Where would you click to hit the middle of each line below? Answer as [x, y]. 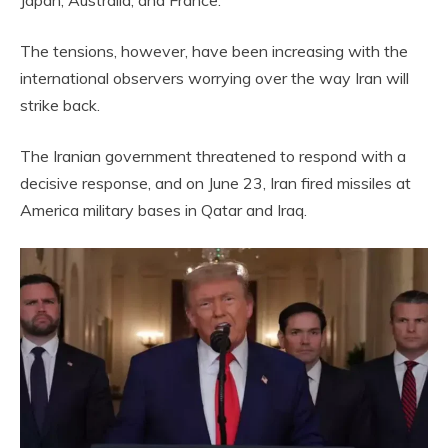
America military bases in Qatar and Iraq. [163, 209]
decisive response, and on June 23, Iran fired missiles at [215, 182]
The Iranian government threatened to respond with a [213, 155]
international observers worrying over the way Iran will [214, 77]
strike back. [60, 104]
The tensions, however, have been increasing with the [214, 50]
